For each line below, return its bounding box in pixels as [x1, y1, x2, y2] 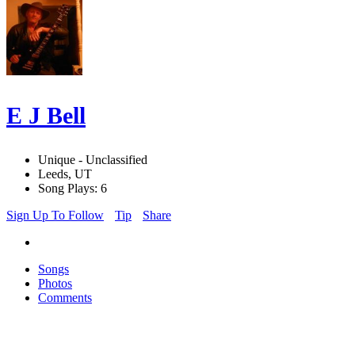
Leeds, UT [38, 167, 92, 181]
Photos [38, 277, 72, 291]
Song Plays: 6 [38, 181, 107, 196]
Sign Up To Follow [6, 208, 104, 223]
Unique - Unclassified [38, 153, 147, 167]
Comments [38, 291, 92, 305]
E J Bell [6, 102, 86, 129]
